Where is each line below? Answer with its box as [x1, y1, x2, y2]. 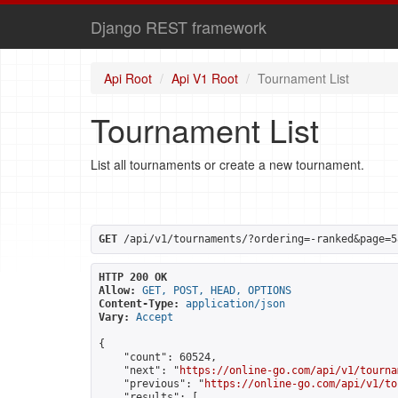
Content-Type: [99, 298, 179, 310]
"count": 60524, [99, 351, 217, 363]
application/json [186, 298, 285, 310]
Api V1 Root [171, 69, 238, 87]
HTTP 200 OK [99, 271, 167, 283]
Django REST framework [91, 15, 267, 38]
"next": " [99, 364, 179, 377]
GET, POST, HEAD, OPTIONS [142, 284, 291, 297]
